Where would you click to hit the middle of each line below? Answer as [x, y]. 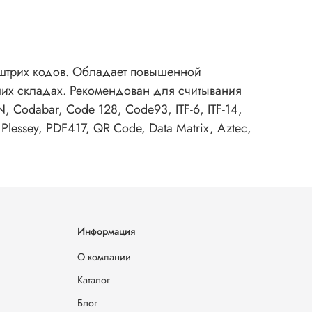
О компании [104, 257]
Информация [106, 232]
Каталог [94, 280]
